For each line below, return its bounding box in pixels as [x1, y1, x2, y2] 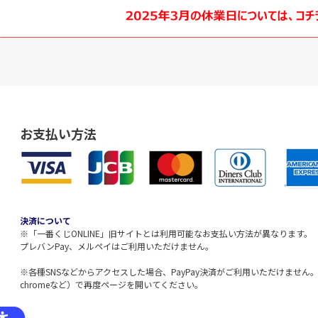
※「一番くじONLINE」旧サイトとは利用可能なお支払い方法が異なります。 [20, 227, 312, 240]
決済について [20, 214, 71, 227]
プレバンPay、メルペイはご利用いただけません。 [20, 240, 214, 253]
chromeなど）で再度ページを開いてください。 [20, 278, 203, 291]
